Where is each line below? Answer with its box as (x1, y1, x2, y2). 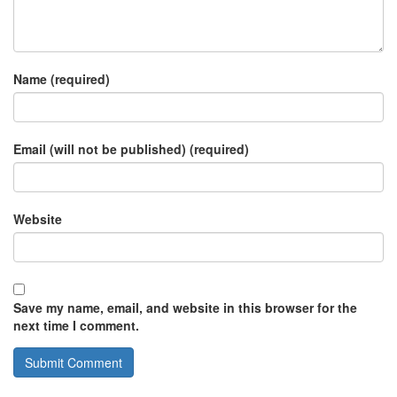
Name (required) (13, 70, 110, 89)
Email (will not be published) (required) (13, 140, 249, 159)
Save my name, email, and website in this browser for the (13, 299, 357, 317)
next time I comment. (13, 316, 139, 335)
